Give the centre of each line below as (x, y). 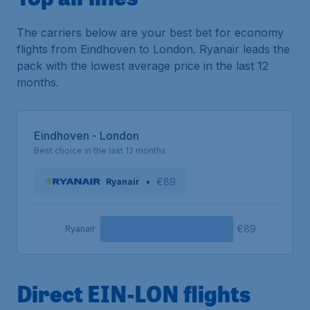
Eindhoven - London (86, 136)
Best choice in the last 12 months (100, 151)
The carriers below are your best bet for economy (150, 33)
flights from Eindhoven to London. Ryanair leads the (153, 49)
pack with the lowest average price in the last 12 (143, 66)
